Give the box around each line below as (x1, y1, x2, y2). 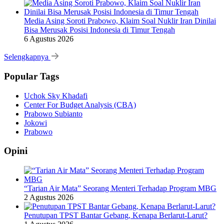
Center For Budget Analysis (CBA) (24, 100, 136, 109)
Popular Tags (4, 70, 59, 81)
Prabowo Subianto (24, 109, 82, 118)
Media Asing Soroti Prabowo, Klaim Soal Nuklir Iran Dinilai (24, 16, 216, 25)
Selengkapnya (4, 52, 50, 61)
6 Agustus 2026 (24, 34, 73, 43)
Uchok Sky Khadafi (24, 91, 87, 100)
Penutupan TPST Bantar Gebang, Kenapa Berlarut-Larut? (24, 211, 207, 220)
